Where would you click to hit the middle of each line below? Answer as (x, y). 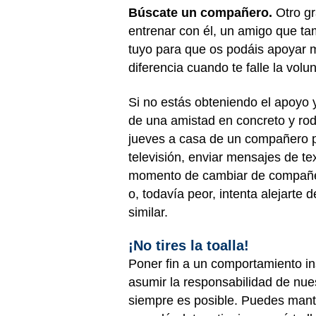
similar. (148, 212)
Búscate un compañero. (200, 13)
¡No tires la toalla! (189, 245)
